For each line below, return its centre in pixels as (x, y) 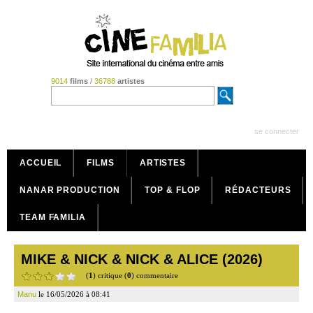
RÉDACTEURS (258, 190)
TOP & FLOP (173, 190)
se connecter (277, 131)
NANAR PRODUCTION (70, 190)
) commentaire (155, 275)
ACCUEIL (41, 163)
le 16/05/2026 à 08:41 (73, 294)
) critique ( (110, 275)
